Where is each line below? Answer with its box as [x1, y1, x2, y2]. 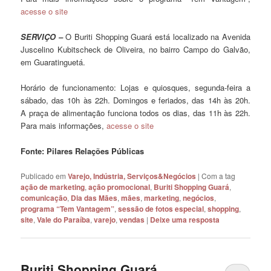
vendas [119, 214, 145, 225]
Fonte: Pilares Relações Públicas [21, 145, 145, 157]
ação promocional [88, 181, 151, 192]
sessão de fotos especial [118, 203, 204, 214]
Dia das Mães [71, 192, 118, 203]
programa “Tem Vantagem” [21, 203, 115, 214]
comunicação [21, 192, 68, 203]
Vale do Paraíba [37, 214, 91, 225]
